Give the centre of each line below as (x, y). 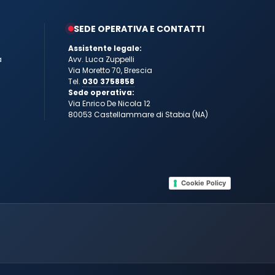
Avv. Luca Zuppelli (102, 60)
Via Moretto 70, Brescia (110, 71)
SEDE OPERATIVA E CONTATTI (139, 29)
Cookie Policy (203, 183)
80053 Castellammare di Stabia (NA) (138, 115)
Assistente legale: (105, 48)
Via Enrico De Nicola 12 (110, 104)
